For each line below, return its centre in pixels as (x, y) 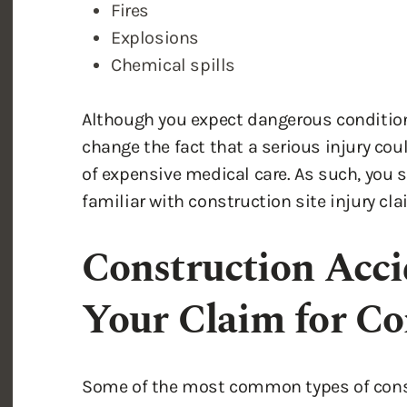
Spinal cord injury (181, 361)
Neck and (150, 388)
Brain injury (157, 334)
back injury (233, 388)
